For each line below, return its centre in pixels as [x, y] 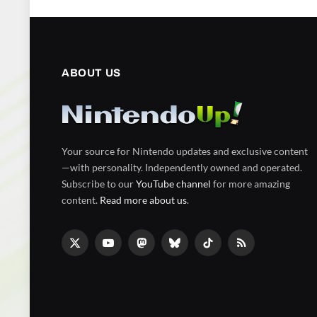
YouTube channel [173, 183]
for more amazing [250, 183]
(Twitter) [93, 264]
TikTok [221, 249]
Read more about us [143, 200]
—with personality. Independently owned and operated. [182, 167]
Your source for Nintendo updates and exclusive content [185, 151]
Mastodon [163, 249]
